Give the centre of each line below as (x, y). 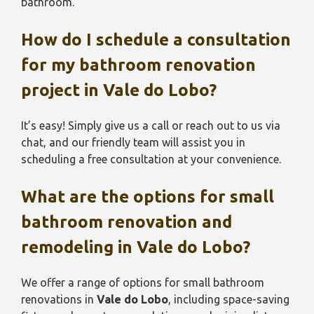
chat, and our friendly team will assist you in (133, 142)
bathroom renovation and (127, 222)
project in (62, 90)
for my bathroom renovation (138, 65)
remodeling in (79, 247)
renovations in (59, 299)
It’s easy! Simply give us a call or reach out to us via (151, 125)
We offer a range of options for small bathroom (143, 282)
